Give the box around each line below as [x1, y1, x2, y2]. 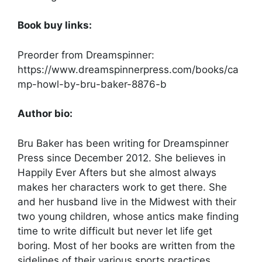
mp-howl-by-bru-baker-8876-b [18, 78, 167, 90]
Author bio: [18, 108, 73, 120]
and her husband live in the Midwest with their [18, 195, 236, 208]
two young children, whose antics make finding [18, 210, 239, 222]
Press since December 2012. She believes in [18, 151, 226, 164]
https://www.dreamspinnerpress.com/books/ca [18, 63, 239, 75]
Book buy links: [18, 19, 92, 32]
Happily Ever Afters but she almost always [18, 166, 216, 178]
